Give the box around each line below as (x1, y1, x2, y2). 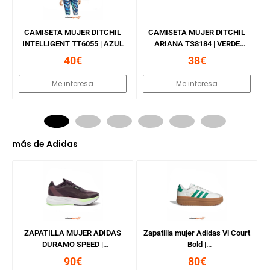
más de (12, 137, 46, 150)
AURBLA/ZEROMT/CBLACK (24, 251, 121, 260)
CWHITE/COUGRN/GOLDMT (148, 251, 246, 260)
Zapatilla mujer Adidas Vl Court (143, 228, 250, 237)
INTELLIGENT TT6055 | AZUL (22, 39, 124, 48)
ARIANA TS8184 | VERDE (154, 39, 240, 48)
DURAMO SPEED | (42, 239, 103, 249)
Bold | (187, 239, 206, 249)
